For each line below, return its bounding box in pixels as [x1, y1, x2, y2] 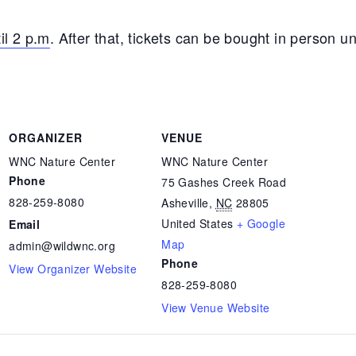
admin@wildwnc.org [9, 238, 116, 253]
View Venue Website [161, 300, 270, 315]
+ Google [236, 215, 286, 231]
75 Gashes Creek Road [161, 174, 287, 190]
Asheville [161, 195, 209, 211]
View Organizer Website [9, 261, 137, 277]
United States [161, 215, 234, 231]
